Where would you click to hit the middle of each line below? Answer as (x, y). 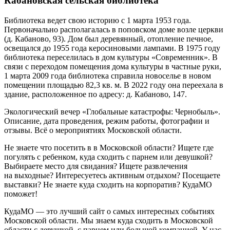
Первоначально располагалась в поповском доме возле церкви (114, 29)
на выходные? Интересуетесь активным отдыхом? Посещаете (112, 175)
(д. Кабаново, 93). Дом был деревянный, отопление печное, (109, 39)
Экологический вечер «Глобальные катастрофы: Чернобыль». (112, 111)
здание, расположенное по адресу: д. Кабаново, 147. (95, 94)
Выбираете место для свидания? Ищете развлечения (96, 166)
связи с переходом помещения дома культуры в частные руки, (113, 66)
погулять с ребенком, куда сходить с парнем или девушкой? (108, 157)
